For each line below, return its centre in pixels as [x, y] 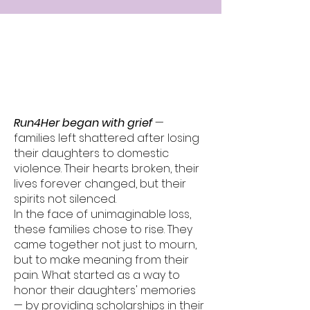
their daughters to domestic [91, 153]
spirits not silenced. [65, 199]
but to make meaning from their [101, 260]
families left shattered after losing [107, 138]
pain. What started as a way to [97, 275]
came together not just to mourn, [105, 245]
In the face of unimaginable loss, [102, 214]
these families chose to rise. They [103, 229]
